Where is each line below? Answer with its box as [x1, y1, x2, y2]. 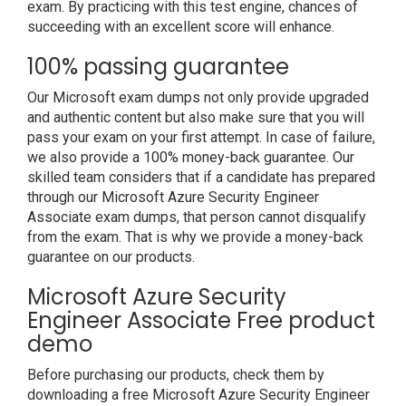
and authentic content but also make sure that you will [27, 109, 364, 126]
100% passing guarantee [27, 52, 289, 82]
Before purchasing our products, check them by [27, 366, 324, 383]
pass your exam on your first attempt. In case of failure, [27, 129, 375, 146]
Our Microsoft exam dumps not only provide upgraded [27, 89, 369, 106]
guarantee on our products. [27, 248, 195, 266]
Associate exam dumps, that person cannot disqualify [27, 208, 366, 226]
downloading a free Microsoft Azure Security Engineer [27, 386, 370, 403]
